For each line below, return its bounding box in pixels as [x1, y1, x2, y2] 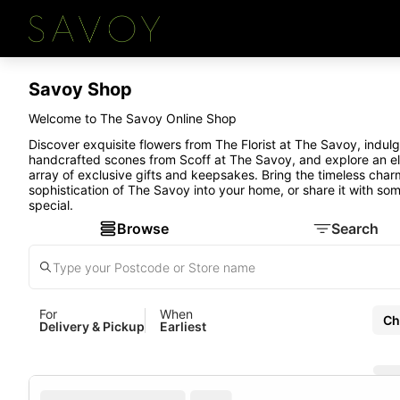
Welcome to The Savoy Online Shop [29, 111, 240, 126]
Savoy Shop [29, 79, 132, 100]
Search [330, 220, 379, 237]
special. [29, 197, 73, 212]
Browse [117, 220, 170, 237]
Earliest [160, 318, 206, 334]
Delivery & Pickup [39, 318, 145, 334]
